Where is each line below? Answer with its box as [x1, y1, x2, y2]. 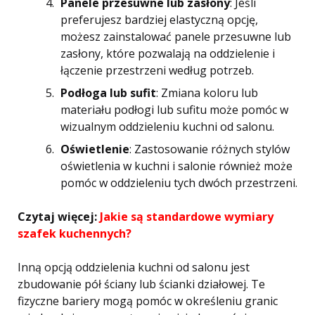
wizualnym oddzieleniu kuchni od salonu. [60, 119, 274, 134]
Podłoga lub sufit [60, 85, 156, 101]
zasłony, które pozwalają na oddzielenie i [60, 46, 275, 61]
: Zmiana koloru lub [156, 85, 258, 101]
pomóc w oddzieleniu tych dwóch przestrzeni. [60, 175, 297, 191]
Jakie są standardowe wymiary [100, 209, 274, 224]
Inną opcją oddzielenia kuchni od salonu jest [18, 259, 250, 275]
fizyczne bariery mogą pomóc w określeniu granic [18, 293, 278, 309]
